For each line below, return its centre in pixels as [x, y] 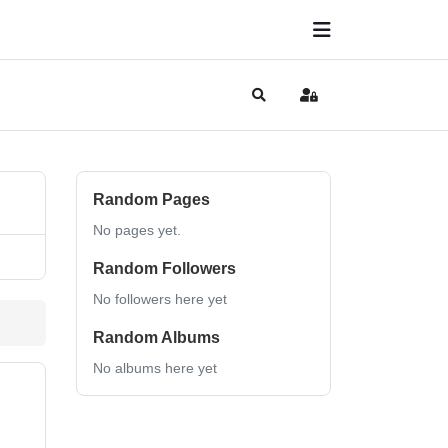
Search [280, 103]
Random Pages [151, 199]
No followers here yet [160, 299]
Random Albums [156, 337]
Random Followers [164, 268]
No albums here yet [155, 368]
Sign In [330, 103]
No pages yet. [137, 230]
